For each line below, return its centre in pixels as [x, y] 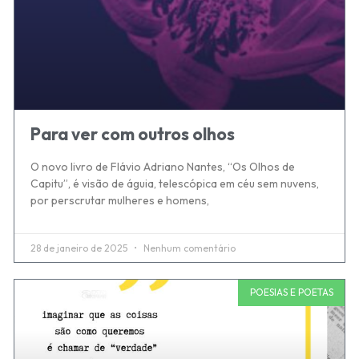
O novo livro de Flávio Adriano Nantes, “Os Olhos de [163, 167]
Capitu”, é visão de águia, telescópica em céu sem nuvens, [175, 184]
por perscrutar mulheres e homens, [120, 201]
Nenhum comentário [188, 248]
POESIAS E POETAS [291, 292]
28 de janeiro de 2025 [80, 248]
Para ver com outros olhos [133, 134]
